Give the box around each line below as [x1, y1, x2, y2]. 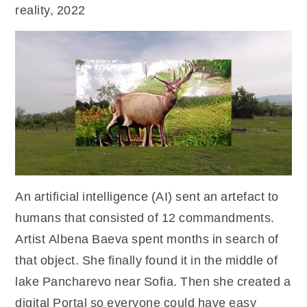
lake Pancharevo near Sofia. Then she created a [15, 273, 291, 289]
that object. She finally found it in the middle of [15, 251, 278, 268]
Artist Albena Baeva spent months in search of [15, 230, 279, 247]
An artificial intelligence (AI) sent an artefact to [15, 188, 279, 204]
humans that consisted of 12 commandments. [15, 209, 275, 225]
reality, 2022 [15, 2, 86, 19]
